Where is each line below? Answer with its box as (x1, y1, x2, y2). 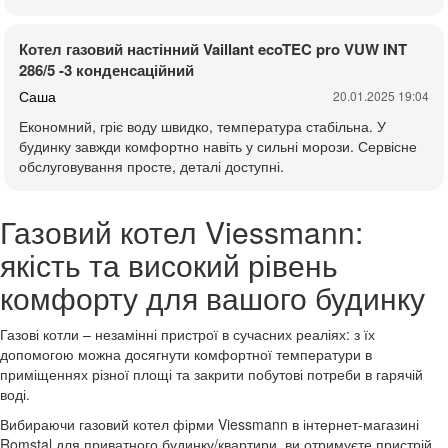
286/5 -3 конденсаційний (19, 58, 194, 81)
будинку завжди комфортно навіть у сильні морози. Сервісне (19, 135, 417, 156)
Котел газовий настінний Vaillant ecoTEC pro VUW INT (19, 37, 407, 60)
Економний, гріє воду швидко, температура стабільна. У (19, 115, 386, 136)
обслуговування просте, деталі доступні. (19, 155, 284, 176)
